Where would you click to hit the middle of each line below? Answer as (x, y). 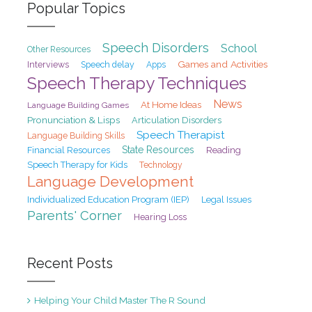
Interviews (48, 65)
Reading (223, 150)
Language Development (110, 182)
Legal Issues (226, 200)
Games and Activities (222, 64)
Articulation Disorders (176, 120)
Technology (161, 165)
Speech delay (107, 65)
